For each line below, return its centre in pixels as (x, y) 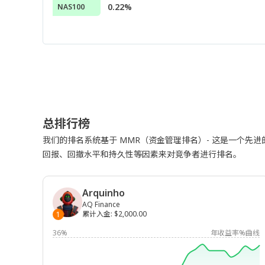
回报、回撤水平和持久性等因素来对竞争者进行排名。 (142, 154)
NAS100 (71, 7)
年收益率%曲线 (235, 233)
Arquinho (104, 193)
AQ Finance (101, 204)
